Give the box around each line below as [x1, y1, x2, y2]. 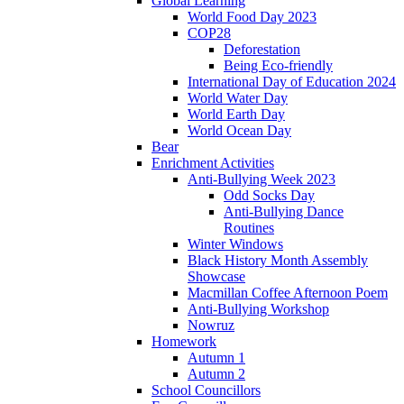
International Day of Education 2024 [188, 74, 396, 90]
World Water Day [188, 90, 288, 106]
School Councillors [151, 382, 261, 399]
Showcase [188, 269, 245, 285]
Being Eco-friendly [224, 58, 333, 74]
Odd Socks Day [224, 188, 315, 204]
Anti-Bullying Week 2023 [188, 171, 335, 188]
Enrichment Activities [151, 155, 274, 171]
